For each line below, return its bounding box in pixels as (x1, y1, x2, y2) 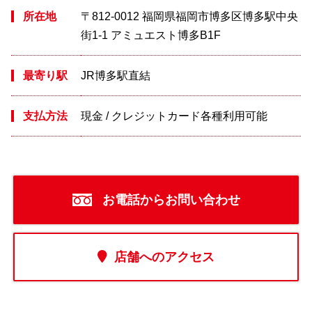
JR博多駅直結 (81, 69, 150, 81)
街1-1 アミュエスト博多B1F (81, 29, 221, 41)
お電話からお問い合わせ (98, 192, 240, 207)
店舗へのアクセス (114, 249, 214, 264)
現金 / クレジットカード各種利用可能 (81, 109, 267, 122)
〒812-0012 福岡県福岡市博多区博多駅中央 (81, 10, 298, 22)
